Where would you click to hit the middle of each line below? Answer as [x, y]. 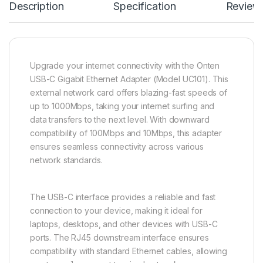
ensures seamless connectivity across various [117, 147]
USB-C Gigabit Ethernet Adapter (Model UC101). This [129, 79]
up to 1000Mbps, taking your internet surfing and [122, 106]
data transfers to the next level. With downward [120, 120]
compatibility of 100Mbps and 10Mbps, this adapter [126, 133]
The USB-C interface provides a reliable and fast [123, 197]
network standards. [66, 160]
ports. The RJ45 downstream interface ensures [119, 238]
